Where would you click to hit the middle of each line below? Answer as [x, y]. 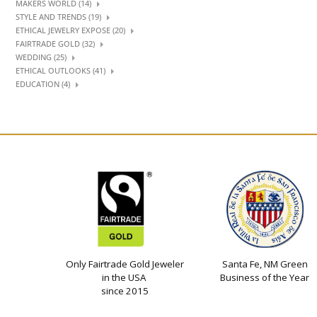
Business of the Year [265, 277]
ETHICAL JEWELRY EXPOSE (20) [70, 30]
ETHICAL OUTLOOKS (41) [60, 71]
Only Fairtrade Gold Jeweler [125, 264]
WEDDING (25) [41, 57]
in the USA [125, 277]
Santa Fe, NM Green [265, 264]
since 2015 [125, 291]
